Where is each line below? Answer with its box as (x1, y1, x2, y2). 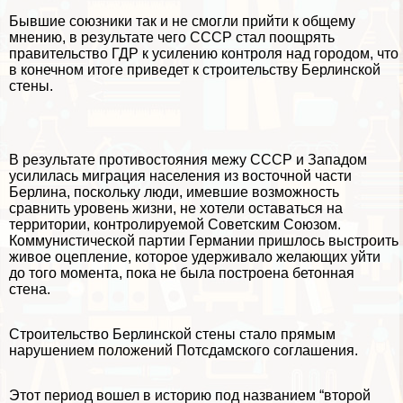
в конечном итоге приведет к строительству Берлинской (9, 62, 381, 78)
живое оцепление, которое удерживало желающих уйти (9, 249, 381, 265)
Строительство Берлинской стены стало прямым (9, 327, 336, 343)
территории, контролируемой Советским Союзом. (9, 217, 341, 233)
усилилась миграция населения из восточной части (9, 168, 352, 184)
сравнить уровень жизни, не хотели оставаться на (9, 201, 343, 217)
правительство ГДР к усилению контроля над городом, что (9, 46, 399, 62)
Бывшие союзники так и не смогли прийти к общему (9, 13, 355, 30)
